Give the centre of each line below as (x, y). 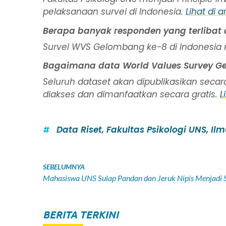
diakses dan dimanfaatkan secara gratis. (132, 95)
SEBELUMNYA (64, 166)
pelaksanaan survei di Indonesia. (115, 12)
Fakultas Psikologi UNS (157, 129)
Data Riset (79, 129)
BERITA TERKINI (81, 214)
